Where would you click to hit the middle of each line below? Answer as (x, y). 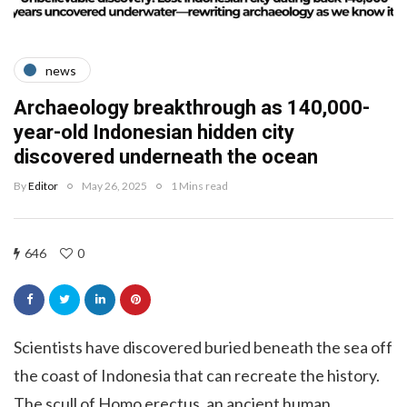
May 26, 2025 (114, 186)
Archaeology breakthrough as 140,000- (192, 109)
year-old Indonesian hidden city (154, 133)
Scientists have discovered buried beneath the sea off (203, 347)
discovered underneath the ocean (166, 158)
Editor (43, 186)
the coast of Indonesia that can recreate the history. (197, 375)
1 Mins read (199, 186)
